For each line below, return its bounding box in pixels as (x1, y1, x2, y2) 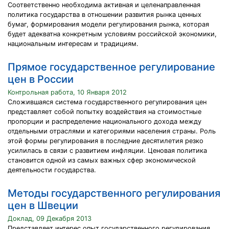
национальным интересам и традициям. (8, 40, 139, 48)
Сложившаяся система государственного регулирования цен (8, 98, 207, 106)
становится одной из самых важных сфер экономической (8, 156, 196, 164)
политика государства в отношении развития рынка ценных (8, 11, 201, 18)
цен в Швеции (8, 199, 78, 212)
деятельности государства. (8, 166, 96, 174)
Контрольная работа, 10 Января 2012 (8, 88, 127, 96)
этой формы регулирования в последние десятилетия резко (8, 137, 203, 145)
